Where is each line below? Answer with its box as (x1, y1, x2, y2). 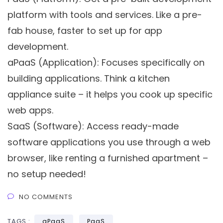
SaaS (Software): (7, 120, 84, 133)
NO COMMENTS (19, 192, 73, 202)
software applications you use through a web (7, 136, 211, 149)
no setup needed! (7, 168, 86, 181)
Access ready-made (84, 120, 179, 133)
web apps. (7, 104, 53, 117)
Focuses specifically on (99, 56, 205, 69)
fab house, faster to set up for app (7, 24, 162, 37)
